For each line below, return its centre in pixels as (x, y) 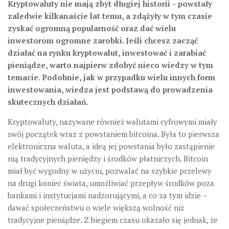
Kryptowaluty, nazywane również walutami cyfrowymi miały (112, 121)
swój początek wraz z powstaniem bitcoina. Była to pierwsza (113, 134)
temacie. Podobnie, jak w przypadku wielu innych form (111, 77)
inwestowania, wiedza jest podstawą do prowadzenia (110, 89)
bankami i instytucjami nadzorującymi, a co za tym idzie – (107, 195)
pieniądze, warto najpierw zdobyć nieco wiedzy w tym (110, 65)
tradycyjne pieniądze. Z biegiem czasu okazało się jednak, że (113, 220)
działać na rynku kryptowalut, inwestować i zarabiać (107, 52)
